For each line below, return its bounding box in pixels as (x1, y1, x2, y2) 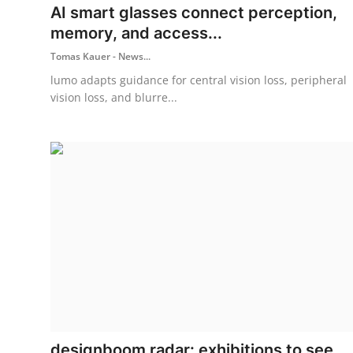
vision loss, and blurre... (50, 89, 177, 105)
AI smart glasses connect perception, (50, 2, 337, 22)
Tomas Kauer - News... (50, 49, 150, 63)
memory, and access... (50, 23, 222, 43)
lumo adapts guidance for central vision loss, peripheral (50, 72, 347, 87)
